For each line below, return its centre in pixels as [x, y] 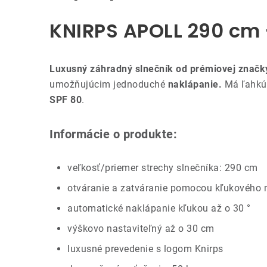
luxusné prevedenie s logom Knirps [145, 249]
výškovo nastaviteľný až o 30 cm [141, 228]
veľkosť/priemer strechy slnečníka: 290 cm [163, 167]
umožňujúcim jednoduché [109, 84]
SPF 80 [66, 100]
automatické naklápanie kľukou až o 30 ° [159, 208]
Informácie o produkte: [113, 134]
